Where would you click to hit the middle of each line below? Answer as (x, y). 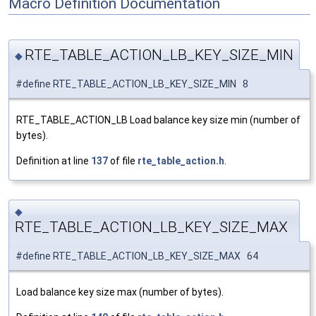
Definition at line (54, 160)
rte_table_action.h (181, 160)
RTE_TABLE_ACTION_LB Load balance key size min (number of (158, 120)
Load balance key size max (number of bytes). (120, 292)
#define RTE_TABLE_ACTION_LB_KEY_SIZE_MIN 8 (132, 84)
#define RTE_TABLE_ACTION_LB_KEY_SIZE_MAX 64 (137, 256)
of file (123, 160)
